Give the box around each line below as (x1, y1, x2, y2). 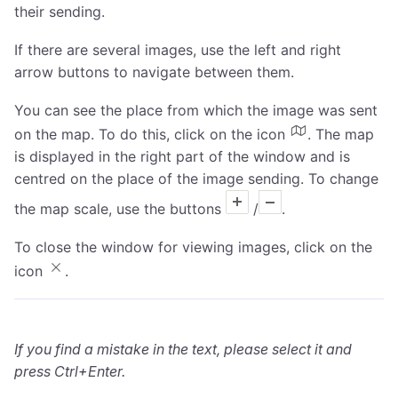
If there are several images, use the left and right (14, 41, 341, 60)
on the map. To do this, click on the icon (14, 125, 290, 144)
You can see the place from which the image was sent (14, 101, 378, 120)
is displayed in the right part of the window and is (14, 147, 350, 166)
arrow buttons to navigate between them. (14, 63, 294, 82)
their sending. (14, 3, 105, 21)
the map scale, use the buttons (14, 200, 226, 219)
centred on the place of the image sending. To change (14, 170, 378, 188)
